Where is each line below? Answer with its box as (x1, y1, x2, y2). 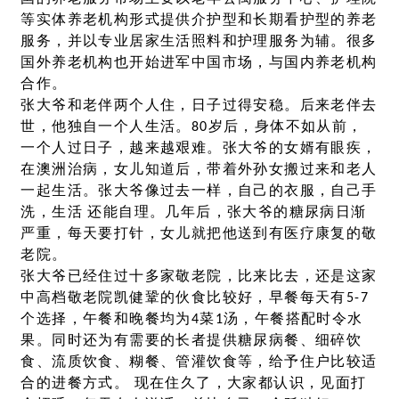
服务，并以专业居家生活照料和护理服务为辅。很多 (20, 34, 378, 49)
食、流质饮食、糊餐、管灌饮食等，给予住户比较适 (20, 354, 378, 370)
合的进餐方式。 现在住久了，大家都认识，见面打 (20, 376, 367, 391)
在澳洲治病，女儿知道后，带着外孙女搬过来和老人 (20, 162, 378, 177)
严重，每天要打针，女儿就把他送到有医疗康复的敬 (20, 226, 378, 241)
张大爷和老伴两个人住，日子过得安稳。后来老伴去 (20, 98, 378, 113)
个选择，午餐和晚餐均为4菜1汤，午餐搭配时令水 (20, 312, 363, 327)
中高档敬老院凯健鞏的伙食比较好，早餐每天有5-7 (20, 290, 369, 305)
